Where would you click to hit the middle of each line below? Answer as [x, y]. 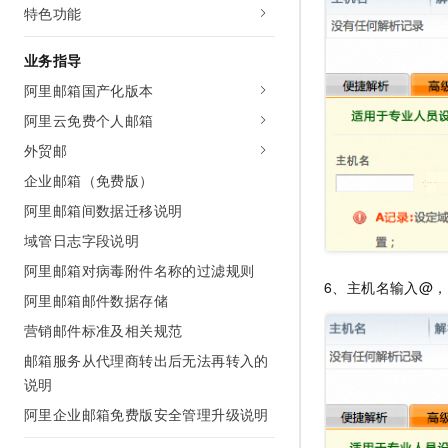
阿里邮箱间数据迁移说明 [103, 210]
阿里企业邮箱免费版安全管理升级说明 [146, 414]
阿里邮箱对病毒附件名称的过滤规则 [139, 270]
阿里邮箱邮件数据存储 [96, 300]
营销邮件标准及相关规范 [103, 330]
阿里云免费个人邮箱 [89, 120]
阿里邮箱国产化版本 [89, 90]
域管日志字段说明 [82, 240]
